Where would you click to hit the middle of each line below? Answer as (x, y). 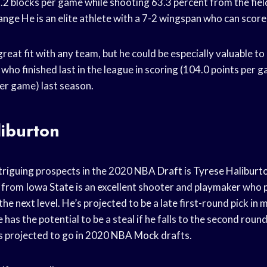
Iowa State (50, 187)
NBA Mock (135, 235)
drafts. (176, 235)
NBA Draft (158, 170)
